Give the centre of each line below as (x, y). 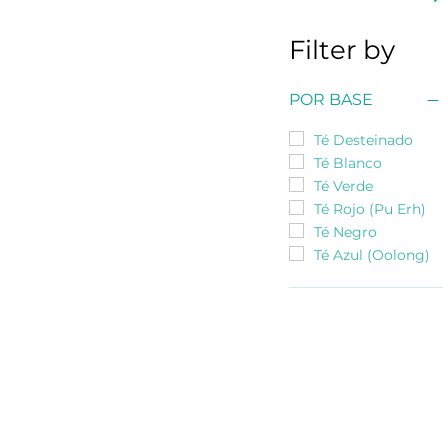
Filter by (342, 49)
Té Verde (343, 185)
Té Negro (345, 231)
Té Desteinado (363, 139)
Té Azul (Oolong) (372, 254)
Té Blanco (348, 162)
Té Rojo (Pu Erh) (370, 208)
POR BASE (331, 99)
